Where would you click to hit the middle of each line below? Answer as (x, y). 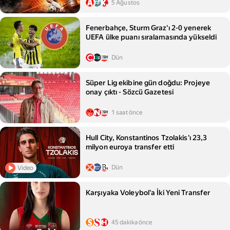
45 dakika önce (132, 222)
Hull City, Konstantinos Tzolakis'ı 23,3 (147, 138)
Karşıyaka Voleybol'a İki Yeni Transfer (148, 193)
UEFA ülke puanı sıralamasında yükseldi (151, 37)
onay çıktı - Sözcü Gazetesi (130, 92)
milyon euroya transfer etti (130, 147)
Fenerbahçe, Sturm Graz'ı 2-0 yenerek (149, 28)
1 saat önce (127, 112)
